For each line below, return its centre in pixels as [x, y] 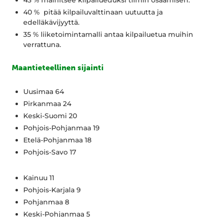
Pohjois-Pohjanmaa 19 [62, 128]
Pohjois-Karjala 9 [52, 190]
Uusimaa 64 [44, 91]
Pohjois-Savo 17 [50, 152]
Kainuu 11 [39, 178]
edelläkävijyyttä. [52, 22]
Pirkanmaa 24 [47, 103]
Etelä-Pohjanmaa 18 [57, 140]
